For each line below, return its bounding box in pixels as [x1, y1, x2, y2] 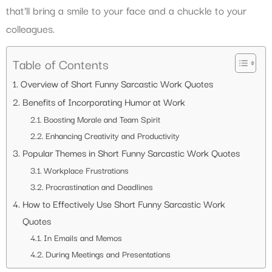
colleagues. [6, 19, 55, 36]
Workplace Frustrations [43, 163, 129, 177]
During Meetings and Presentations [45, 246, 171, 260]
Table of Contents [13, 53, 109, 73]
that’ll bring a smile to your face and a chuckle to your [6, 1, 246, 18]
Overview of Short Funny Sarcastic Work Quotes [20, 75, 213, 90]
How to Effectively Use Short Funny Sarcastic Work [22, 195, 225, 211]
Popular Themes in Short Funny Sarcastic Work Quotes [22, 144, 240, 160]
